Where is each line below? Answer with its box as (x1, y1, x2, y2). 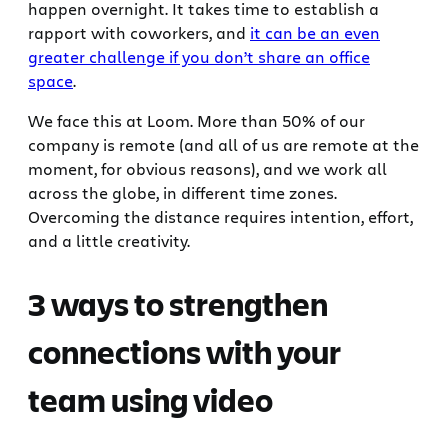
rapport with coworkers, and (28, 22, 250, 44)
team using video (28, 378, 273, 422)
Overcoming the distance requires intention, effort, (28, 206, 413, 228)
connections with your (28, 330, 341, 374)
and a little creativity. (28, 230, 194, 252)
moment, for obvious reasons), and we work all (28, 158, 387, 180)
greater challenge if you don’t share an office (28, 46, 370, 68)
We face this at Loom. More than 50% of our (28, 110, 365, 132)
